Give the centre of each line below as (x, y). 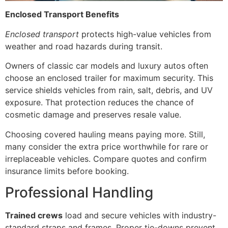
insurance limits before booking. (67, 171)
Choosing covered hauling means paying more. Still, (105, 134)
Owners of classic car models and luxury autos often (107, 66)
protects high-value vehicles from (145, 34)
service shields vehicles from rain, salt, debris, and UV (109, 90)
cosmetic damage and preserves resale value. (93, 115)
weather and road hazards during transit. (84, 46)
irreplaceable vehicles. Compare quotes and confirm (106, 159)
